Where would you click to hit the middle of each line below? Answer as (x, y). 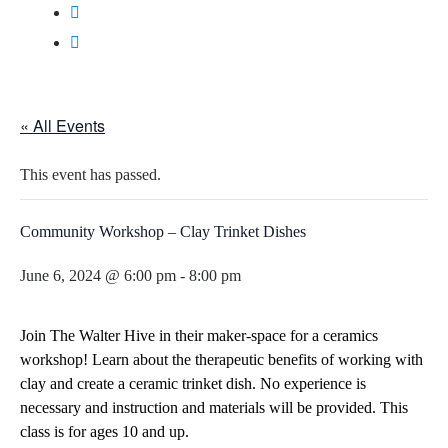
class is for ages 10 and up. (104, 431)
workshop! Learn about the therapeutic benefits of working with (221, 359)
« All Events (62, 125)
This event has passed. (90, 174)
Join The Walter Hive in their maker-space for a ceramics (199, 335)
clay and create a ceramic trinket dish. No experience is (193, 383)
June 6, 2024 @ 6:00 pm (98, 275)
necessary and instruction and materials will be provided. (200, 407)
